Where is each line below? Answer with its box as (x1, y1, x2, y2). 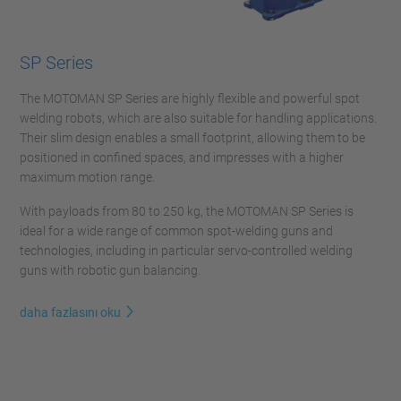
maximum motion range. (20, 170, 155, 184)
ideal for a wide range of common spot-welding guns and (20, 224, 333, 238)
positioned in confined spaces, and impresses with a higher (20, 150, 344, 165)
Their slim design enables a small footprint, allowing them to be (20, 131, 365, 145)
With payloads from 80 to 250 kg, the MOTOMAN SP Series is (20, 204, 354, 218)
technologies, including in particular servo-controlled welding (20, 243, 353, 258)
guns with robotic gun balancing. (20, 263, 200, 277)
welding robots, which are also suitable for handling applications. (20, 111, 377, 125)
